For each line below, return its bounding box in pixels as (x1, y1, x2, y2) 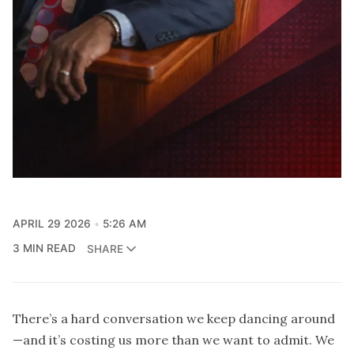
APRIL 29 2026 (13, 217, 91, 231)
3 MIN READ (13, 242, 76, 255)
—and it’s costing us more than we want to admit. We (13, 332, 334, 348)
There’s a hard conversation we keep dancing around (13, 311, 335, 327)
